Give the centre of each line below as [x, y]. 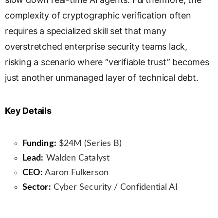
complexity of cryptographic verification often [98, 16]
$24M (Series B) [89, 144]
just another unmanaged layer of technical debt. [102, 78]
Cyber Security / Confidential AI [114, 188]
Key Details [28, 111]
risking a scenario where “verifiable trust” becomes [107, 62]
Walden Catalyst [76, 158]
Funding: [39, 144]
